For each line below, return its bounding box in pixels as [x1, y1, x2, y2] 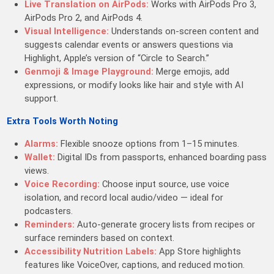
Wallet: [24, 151, 56, 163]
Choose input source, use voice [100, 178, 230, 190]
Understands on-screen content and [111, 26, 259, 37]
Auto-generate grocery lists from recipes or [75, 218, 256, 230]
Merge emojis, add [154, 66, 230, 78]
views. [24, 165, 50, 176]
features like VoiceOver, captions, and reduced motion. [24, 259, 245, 270]
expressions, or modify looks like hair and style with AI [24, 80, 244, 91]
